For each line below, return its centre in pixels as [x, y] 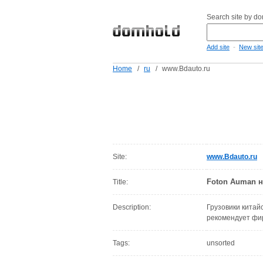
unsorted [221, 243]
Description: [132, 207]
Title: [120, 182]
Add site [218, 47]
